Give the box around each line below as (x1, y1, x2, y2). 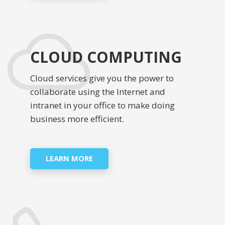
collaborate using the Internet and (30, 86, 165, 98)
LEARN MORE (46, 153, 93, 164)
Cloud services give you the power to (30, 72, 174, 84)
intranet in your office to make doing (30, 99, 175, 111)
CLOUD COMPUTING (30, 47, 182, 68)
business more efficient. (30, 113, 124, 125)
